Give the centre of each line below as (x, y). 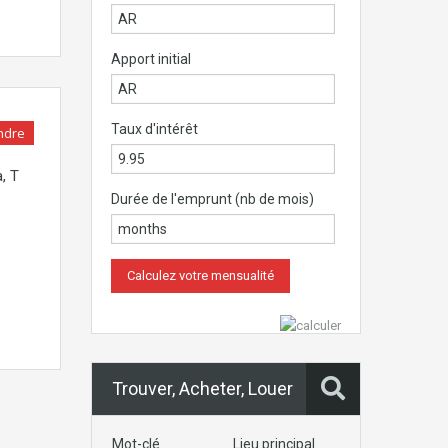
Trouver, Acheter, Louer (202, 388)
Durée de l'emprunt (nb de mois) (212, 198)
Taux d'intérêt (154, 128)
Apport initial (150, 58)
